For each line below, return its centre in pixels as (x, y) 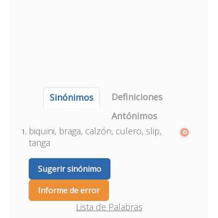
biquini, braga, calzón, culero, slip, (95, 131)
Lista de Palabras (109, 207)
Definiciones (137, 97)
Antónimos (134, 116)
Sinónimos (71, 97)
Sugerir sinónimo (69, 169)
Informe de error (69, 190)
